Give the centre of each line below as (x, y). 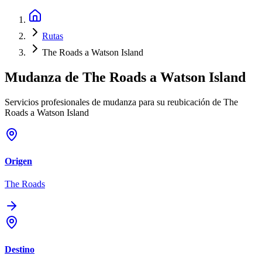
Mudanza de (44, 77)
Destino (20, 249)
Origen (18, 161)
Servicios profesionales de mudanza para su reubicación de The (121, 102)
